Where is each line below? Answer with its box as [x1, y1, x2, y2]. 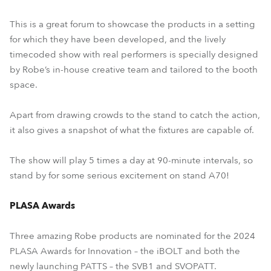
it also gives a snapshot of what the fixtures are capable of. [10, 124, 254, 136]
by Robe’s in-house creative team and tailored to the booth [10, 64, 258, 76]
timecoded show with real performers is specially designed [10, 48, 258, 60]
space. [10, 79, 38, 91]
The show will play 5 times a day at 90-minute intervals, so [10, 154, 253, 166]
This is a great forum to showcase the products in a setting [10, 18, 255, 30]
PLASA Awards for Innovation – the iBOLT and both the [10, 245, 240, 257]
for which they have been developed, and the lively [10, 33, 226, 45]
